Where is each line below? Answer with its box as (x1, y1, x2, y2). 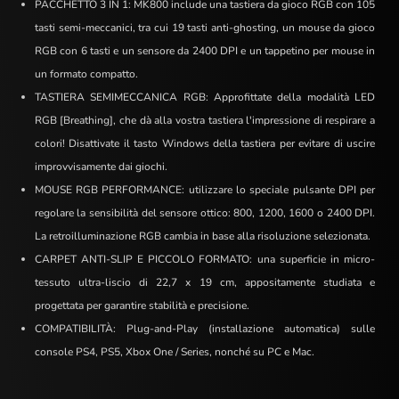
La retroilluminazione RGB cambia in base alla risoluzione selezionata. (34, 229, 370, 243)
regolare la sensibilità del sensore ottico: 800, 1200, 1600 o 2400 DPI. (34, 206, 376, 220)
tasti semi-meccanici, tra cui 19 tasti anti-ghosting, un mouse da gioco (34, 20, 376, 35)
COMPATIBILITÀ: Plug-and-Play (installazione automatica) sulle (34, 322, 376, 336)
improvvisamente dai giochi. (34, 159, 167, 174)
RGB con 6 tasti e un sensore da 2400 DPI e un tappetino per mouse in (34, 44, 376, 58)
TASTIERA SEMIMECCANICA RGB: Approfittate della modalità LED (34, 90, 376, 104)
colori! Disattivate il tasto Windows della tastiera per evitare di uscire (34, 136, 376, 151)
